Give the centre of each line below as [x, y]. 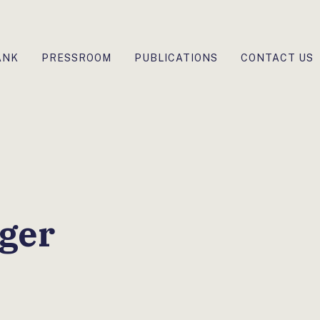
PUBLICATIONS [176, 58]
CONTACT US [277, 58]
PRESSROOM [76, 58]
